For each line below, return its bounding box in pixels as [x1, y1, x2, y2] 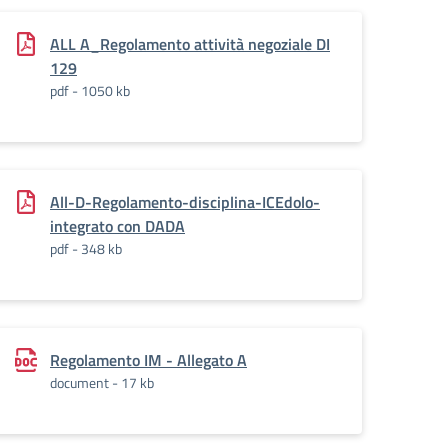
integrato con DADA [50, 214, 185, 238]
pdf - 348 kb [50, 238, 122, 259]
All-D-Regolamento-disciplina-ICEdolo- [50, 190, 320, 214]
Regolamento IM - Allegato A [50, 348, 247, 372]
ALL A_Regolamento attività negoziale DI [50, 32, 330, 56]
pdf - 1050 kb [50, 80, 130, 101]
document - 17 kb [50, 372, 154, 393]
